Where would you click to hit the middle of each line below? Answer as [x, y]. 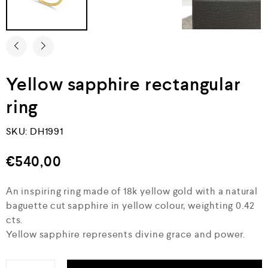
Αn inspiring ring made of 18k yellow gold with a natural [132, 191]
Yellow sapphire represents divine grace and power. [126, 234]
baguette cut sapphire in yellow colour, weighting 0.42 [131, 205]
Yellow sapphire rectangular [124, 84]
